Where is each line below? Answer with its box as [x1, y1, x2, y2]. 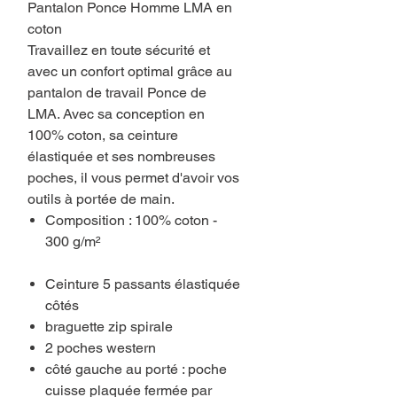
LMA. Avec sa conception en [27, 105, 205, 123]
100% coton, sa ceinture [27, 127, 178, 144]
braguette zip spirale [45, 318, 173, 336]
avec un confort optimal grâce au [27, 63, 232, 81]
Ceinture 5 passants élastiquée [45, 276, 240, 293]
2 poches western [45, 339, 156, 357]
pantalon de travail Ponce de [27, 84, 206, 102]
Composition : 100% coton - [45, 212, 217, 230]
